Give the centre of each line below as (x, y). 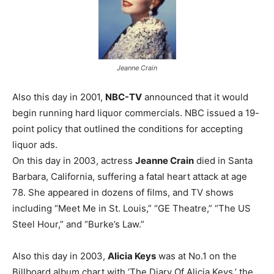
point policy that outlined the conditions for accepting (128, 129)
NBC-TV (124, 97)
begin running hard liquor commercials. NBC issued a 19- (136, 113)
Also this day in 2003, (60, 256)
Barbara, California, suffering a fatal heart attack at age (130, 177)
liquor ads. (35, 145)
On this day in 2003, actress (74, 161)
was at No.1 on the (196, 256)
